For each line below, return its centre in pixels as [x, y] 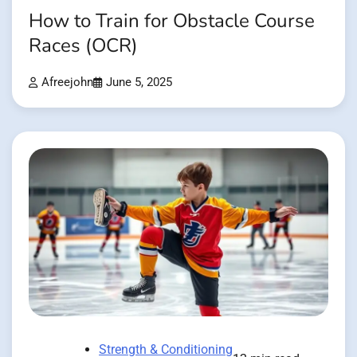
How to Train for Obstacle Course [172, 21]
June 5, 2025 [139, 82]
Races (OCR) [83, 45]
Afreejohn [67, 82]
